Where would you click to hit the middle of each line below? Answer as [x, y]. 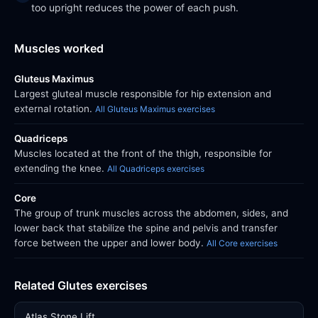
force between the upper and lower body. [110, 243]
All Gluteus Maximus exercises [155, 109]
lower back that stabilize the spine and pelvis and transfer [146, 228]
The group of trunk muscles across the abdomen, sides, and [151, 213]
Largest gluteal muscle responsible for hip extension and [143, 94]
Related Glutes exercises [81, 285]
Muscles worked [59, 48]
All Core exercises [242, 243]
